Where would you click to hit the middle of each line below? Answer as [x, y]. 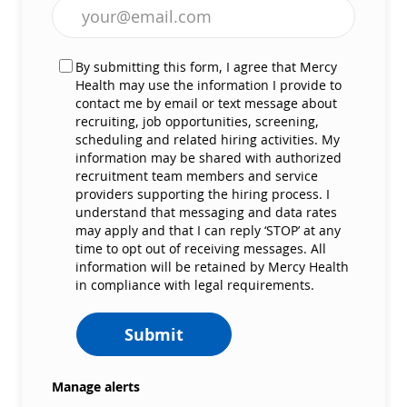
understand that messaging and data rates [206, 212]
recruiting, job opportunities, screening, [197, 121]
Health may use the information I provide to [208, 84]
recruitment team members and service [197, 175]
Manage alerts [96, 386]
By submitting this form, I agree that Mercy [206, 66]
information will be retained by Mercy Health [212, 266]
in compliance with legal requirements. [195, 284]
